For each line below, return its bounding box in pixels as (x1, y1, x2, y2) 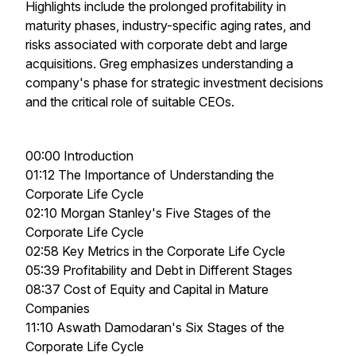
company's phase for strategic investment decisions (25, 75, 323, 91)
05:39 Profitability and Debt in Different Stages (25, 262, 292, 278)
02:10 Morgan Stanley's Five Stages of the (25, 205, 271, 221)
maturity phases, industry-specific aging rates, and (25, 17, 311, 33)
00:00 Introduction (25, 148, 133, 164)
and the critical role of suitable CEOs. (25, 94, 234, 110)
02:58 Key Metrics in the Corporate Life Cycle (25, 243, 285, 259)
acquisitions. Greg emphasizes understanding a (25, 56, 293, 72)
